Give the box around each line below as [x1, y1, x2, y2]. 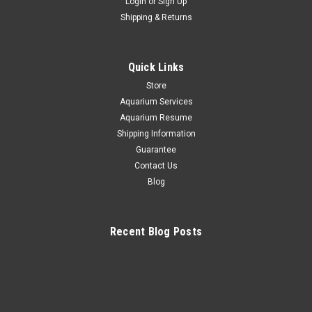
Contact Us [134, 160, 178, 171]
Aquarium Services [119, 96, 193, 107]
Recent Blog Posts [109, 224, 203, 238]
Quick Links [127, 60, 185, 74]
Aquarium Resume [120, 112, 192, 123]
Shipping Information [116, 128, 196, 139]
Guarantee [136, 144, 176, 155]
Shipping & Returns [120, 12, 192, 22]
